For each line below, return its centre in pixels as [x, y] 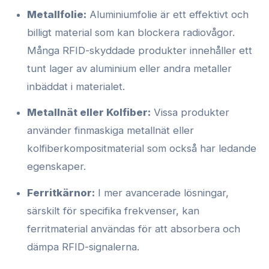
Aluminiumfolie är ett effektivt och [168, 14]
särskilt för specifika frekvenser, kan [113, 210]
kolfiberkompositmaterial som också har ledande [142, 149]
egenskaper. [57, 167]
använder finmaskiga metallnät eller [111, 131]
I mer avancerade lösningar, [162, 192]
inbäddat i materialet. [76, 86]
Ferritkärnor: [61, 192]
